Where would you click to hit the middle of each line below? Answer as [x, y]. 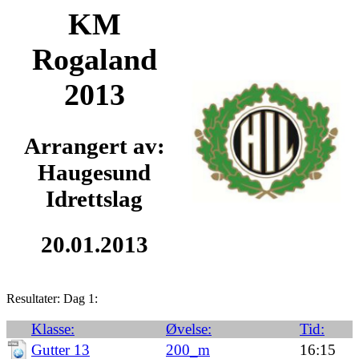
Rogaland [94, 59]
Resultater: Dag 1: [52, 298]
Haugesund [94, 172]
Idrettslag [94, 198]
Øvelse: [189, 329]
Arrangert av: [94, 145]
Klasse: [53, 329]
